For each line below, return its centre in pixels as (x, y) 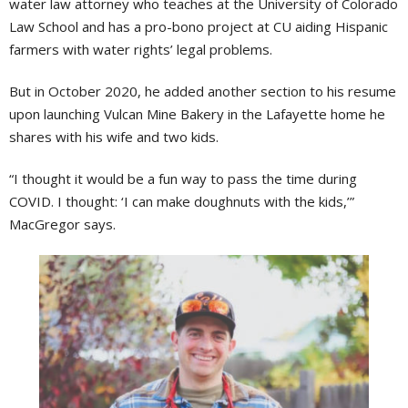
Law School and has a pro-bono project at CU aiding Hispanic (199, 26)
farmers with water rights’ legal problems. (143, 49)
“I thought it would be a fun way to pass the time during (183, 178)
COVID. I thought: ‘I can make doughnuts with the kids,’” (182, 201)
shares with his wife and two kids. (116, 136)
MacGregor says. (62, 224)
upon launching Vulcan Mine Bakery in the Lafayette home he (197, 113)
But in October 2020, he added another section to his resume (203, 91)
